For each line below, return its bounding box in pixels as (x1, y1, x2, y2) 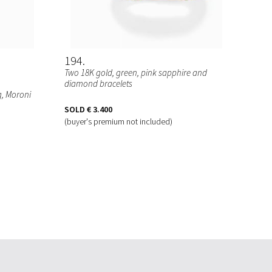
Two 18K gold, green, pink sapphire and (64, 66, 207, 78)
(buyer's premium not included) (64, 115, 172, 127)
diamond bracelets (64, 77, 132, 89)
